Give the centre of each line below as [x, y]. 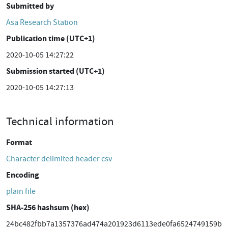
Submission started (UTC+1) [55, 71]
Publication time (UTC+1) [51, 38]
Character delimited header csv [59, 159]
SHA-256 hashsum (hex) [48, 207]
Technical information [60, 121]
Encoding [23, 175]
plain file [21, 191]
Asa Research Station [42, 22]
